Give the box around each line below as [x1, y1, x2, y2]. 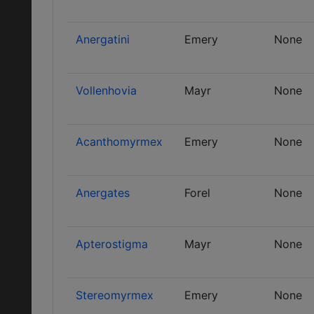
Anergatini [76, 32, 130, 46]
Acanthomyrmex [76, 135, 163, 149]
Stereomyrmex [76, 288, 153, 302]
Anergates [76, 186, 130, 200]
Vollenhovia [76, 83, 137, 97]
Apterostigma [76, 237, 148, 251]
